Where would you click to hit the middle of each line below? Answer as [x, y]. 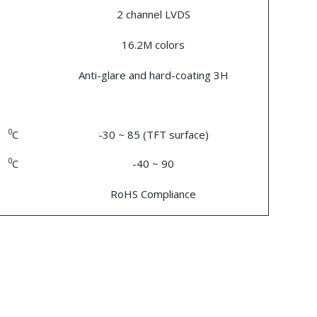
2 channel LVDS [153, 15]
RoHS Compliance [153, 194]
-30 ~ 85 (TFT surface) [153, 135]
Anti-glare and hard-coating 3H [153, 75]
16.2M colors [153, 45]
